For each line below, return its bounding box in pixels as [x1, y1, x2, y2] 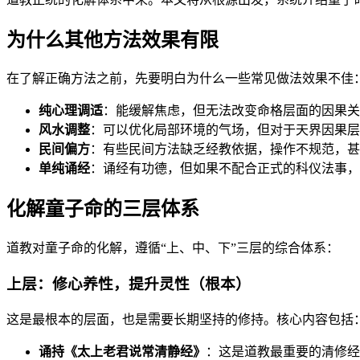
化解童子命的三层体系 [6, 198, 199, 220]
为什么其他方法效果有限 [6, 29, 219, 51]
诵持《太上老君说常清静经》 [39, 344, 206, 358]
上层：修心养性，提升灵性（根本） [6, 275, 251, 292]
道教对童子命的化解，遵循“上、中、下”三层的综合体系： [6, 241, 339, 256]
